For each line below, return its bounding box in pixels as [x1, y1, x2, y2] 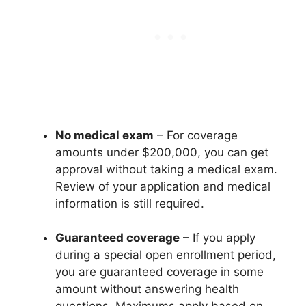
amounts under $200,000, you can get [55, 145, 268, 159]
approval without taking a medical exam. [55, 162, 277, 176]
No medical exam [55, 128, 154, 142]
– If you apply [180, 231, 255, 245]
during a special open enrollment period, [55, 248, 276, 262]
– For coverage [154, 128, 238, 142]
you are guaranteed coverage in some [55, 265, 264, 279]
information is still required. [55, 196, 204, 210]
